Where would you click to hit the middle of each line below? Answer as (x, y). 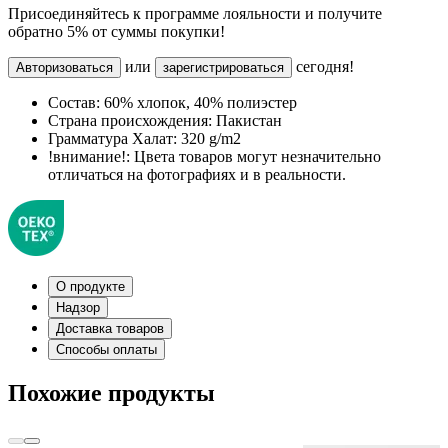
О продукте (90, 286)
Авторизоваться (64, 67)
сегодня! (323, 66)
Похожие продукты (111, 392)
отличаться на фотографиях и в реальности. (197, 174)
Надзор (78, 307)
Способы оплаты (106, 349)
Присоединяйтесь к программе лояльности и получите (195, 13)
